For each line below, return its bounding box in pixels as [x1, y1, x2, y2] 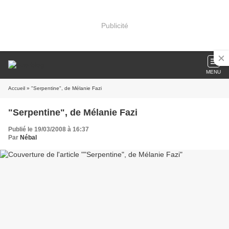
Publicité [101, 21, 128, 30]
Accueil [8, 85, 25, 91]
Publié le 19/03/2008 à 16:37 [8, 126, 89, 133]
